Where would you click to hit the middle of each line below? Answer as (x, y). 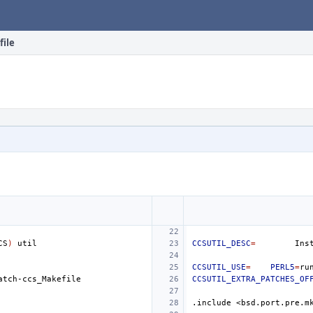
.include (212, 303)
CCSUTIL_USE (219, 267)
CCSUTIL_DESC (221, 243)
